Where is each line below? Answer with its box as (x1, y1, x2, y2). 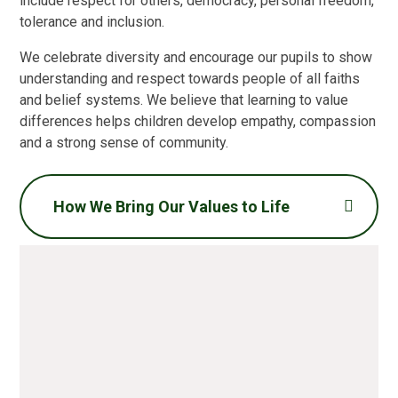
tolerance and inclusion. (20, 12, 165, 30)
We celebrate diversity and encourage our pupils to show (20, 48, 373, 66)
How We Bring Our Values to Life (53, 196, 291, 216)
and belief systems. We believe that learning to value (20, 91, 349, 108)
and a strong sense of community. (20, 133, 229, 151)
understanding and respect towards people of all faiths (20, 69, 361, 87)
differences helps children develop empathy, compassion (20, 112, 377, 130)
